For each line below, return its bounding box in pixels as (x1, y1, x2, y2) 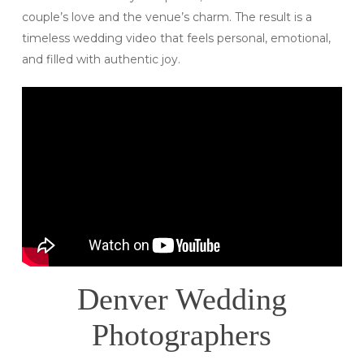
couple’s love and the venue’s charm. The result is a (21, 9, 312, 24)
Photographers (92, 317, 272, 352)
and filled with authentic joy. (21, 51, 180, 67)
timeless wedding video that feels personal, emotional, (21, 30, 331, 45)
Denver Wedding (76, 281, 287, 316)
